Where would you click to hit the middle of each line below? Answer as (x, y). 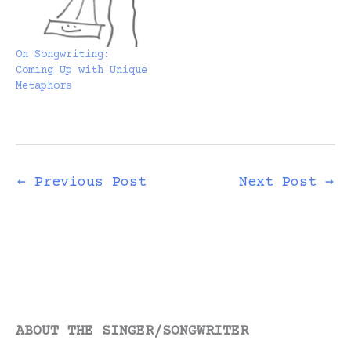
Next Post (282, 183)
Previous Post (86, 183)
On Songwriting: (63, 55)
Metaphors (44, 87)
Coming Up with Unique (81, 71)
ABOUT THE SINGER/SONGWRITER (132, 331)
